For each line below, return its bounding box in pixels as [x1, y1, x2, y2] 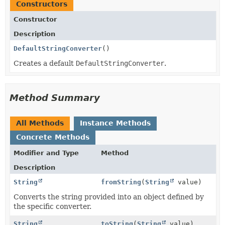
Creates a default [14, 59, 76, 67]
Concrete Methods [16, 133, 89, 141]
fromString [101, 178, 142, 186]
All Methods [16, 119, 64, 127]
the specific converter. [14, 202, 91, 210]
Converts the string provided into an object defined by [14, 192, 204, 201]
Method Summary [10, 92, 100, 103]
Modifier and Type [14, 149, 79, 157]
